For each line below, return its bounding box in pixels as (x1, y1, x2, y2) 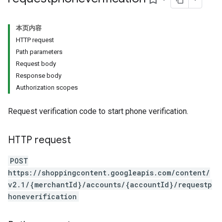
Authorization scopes (16, 84, 78, 91)
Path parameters (16, 48, 62, 55)
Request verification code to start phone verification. (8, 107, 188, 116)
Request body (16, 60, 56, 67)
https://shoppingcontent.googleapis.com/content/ (8, 168, 210, 177)
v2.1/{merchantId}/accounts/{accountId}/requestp (8, 180, 212, 189)
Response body (16, 72, 61, 79)
